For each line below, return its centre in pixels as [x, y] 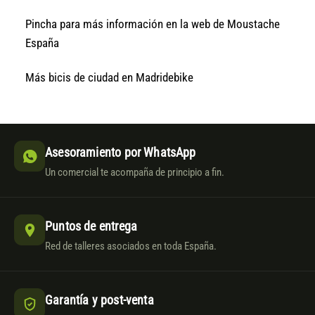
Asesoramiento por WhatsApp [121, 153]
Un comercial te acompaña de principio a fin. [135, 173]
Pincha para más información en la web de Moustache [153, 24]
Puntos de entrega [91, 226]
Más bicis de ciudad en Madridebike [110, 77]
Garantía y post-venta [99, 300]
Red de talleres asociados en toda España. [131, 247]
